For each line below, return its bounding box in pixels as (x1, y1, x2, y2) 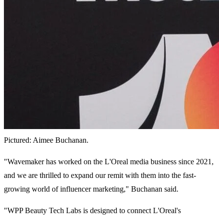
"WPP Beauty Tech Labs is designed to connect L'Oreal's (4, 206, 181, 215)
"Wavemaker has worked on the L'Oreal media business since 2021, (4, 157, 214, 166)
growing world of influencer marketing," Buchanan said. (4, 185, 178, 194)
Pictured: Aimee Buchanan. (4, 136, 88, 145)
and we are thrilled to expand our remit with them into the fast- (4, 171, 196, 180)
